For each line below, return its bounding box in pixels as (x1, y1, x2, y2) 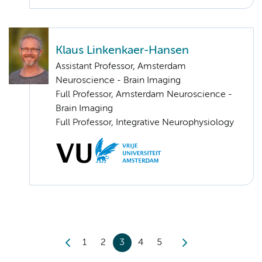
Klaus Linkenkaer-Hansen (56, 44, 189, 56)
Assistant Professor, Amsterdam (56, 61, 186, 71)
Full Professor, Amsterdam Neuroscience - (56, 89, 232, 99)
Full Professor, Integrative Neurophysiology (56, 118, 234, 127)
